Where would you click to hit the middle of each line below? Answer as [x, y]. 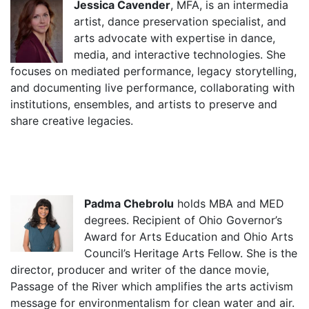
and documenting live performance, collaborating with [152, 87]
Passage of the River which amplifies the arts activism [152, 286]
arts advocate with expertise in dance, [175, 38]
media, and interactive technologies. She [180, 54]
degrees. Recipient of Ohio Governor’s [183, 220]
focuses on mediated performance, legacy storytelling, [153, 71]
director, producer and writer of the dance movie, [140, 269]
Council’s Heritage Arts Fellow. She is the [191, 253]
